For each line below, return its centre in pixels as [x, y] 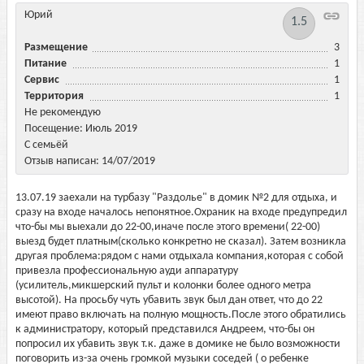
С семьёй [46, 145]
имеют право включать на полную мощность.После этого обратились [181, 315]
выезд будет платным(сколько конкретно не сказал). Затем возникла [181, 242]
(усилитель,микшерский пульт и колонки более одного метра [163, 286]
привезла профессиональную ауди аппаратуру [127, 271]
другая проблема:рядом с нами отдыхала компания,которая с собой [180, 256]
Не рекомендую [63, 113]
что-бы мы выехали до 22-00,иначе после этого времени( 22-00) [168, 227]
